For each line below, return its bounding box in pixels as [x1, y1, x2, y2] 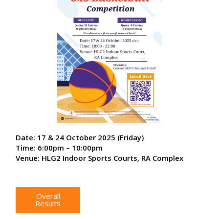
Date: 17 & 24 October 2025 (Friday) [16, 132, 144, 142]
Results [35, 198, 61, 208]
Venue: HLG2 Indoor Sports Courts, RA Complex [16, 153, 184, 163]
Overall [36, 191, 60, 201]
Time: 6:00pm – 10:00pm [16, 143, 103, 153]
